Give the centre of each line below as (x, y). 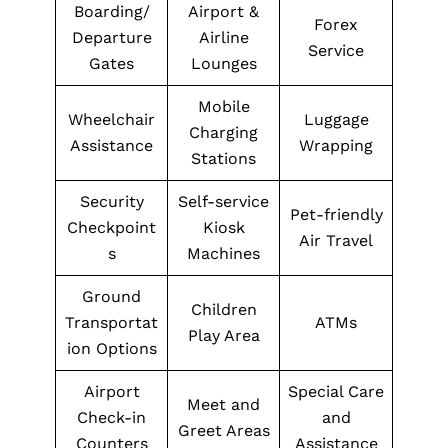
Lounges (223, 63)
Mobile (223, 106)
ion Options (111, 348)
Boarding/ (111, 11)
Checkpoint (111, 227)
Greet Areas (223, 430)
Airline (223, 37)
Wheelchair (111, 119)
